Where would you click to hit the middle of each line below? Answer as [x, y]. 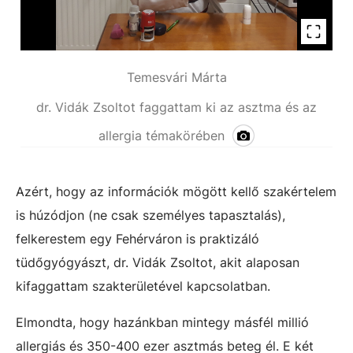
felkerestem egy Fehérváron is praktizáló [137, 239]
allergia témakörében [162, 136]
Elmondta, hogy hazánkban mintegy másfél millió [162, 322]
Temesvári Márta [176, 77]
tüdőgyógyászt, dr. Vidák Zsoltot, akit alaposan [158, 262]
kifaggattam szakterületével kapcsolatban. [143, 286]
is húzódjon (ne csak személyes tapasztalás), [150, 215]
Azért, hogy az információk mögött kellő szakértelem [176, 191]
